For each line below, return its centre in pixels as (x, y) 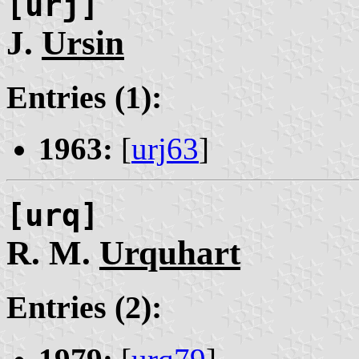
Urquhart (170, 253)
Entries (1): (84, 97)
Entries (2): (84, 308)
